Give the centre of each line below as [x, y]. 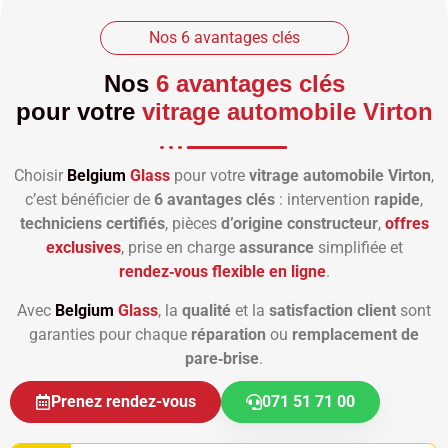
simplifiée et [358, 248]
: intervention [324, 200]
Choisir [40, 176]
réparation [228, 335]
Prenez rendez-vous [123, 402]
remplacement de [355, 335]
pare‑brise [222, 359]
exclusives [83, 248]
